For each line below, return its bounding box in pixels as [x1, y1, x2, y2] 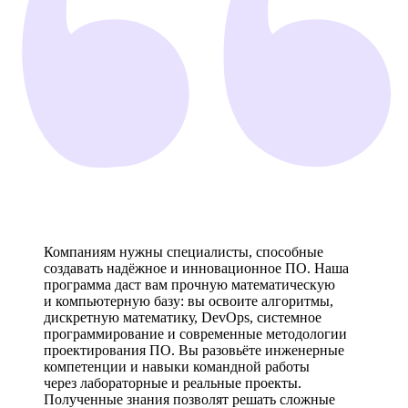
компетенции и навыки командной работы [44, 358, 310, 374]
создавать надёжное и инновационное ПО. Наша [44, 260, 349, 276]
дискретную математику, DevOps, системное [44, 309, 321, 325]
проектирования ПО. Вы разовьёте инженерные [44, 342, 344, 358]
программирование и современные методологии [44, 325, 347, 342]
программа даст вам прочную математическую [44, 276, 335, 292]
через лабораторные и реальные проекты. [44, 374, 301, 391]
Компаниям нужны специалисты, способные [44, 243, 323, 260]
